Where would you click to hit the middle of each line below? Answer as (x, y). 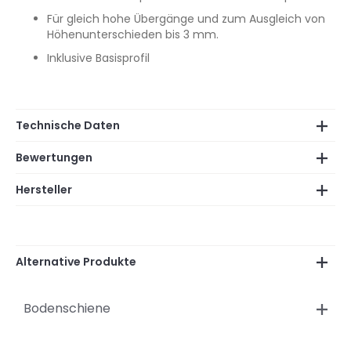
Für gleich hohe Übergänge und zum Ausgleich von (186, 19)
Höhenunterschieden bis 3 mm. (133, 34)
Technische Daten (68, 125)
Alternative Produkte (76, 262)
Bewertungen (54, 157)
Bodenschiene (67, 308)
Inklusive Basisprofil (98, 58)
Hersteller (44, 190)
